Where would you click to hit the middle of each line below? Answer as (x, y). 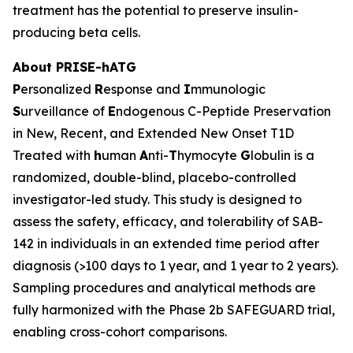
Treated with (53, 155)
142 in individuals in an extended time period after (166, 243)
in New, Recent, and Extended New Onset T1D (153, 133)
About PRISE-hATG (74, 67)
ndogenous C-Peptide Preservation (223, 111)
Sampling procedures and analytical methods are (164, 288)
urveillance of (64, 111)
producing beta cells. (76, 32)
